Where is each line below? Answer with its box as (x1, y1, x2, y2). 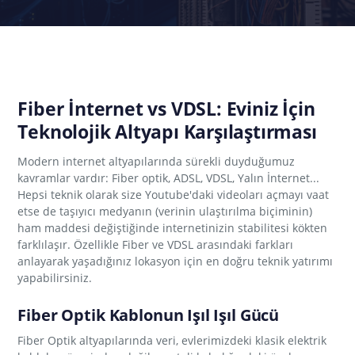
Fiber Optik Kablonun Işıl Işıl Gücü (17, 304, 280, 326)
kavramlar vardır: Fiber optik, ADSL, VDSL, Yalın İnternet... (17, 170, 320, 185)
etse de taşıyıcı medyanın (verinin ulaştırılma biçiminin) (17, 204, 313, 219)
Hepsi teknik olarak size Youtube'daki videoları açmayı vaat (17, 187, 330, 202)
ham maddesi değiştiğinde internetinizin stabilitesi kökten (17, 220, 328, 235)
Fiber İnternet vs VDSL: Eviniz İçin (17, 97, 315, 121)
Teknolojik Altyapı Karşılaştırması (17, 120, 317, 144)
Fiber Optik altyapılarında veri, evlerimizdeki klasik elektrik (17, 333, 327, 348)
